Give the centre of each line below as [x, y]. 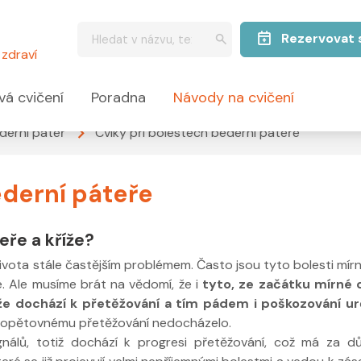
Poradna [119, 98]
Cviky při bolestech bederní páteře [197, 132]
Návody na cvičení [233, 98]
